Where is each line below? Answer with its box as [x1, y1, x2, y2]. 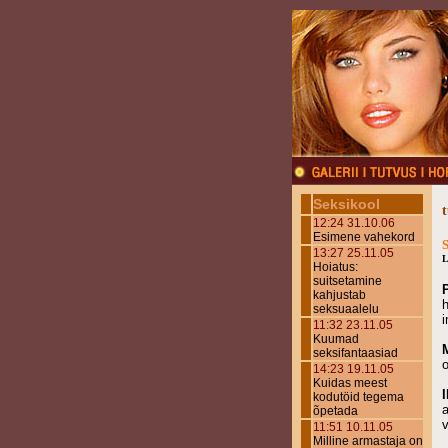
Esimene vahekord [313, 230, 415, 244]
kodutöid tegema [313, 390, 404, 404]
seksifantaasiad [313, 346, 398, 360]
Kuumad [313, 332, 359, 346]
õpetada [313, 404, 358, 418]
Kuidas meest [313, 376, 387, 390]
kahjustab [313, 288, 366, 302]
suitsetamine [313, 274, 382, 288]
